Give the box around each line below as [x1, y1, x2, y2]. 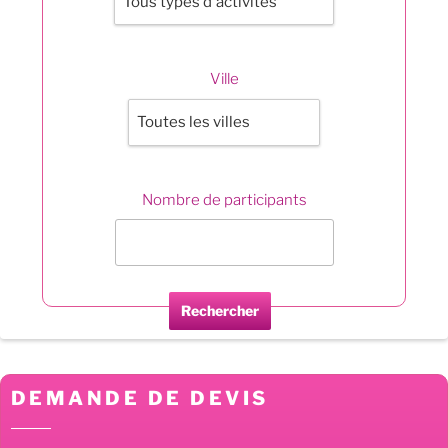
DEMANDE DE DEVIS [11, 386, 269, 411]
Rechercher [181, 302, 259, 320]
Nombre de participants [141, 190, 307, 209]
